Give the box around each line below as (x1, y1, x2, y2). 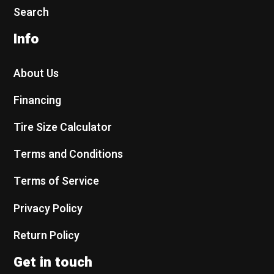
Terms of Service (13, 173, 100, 190)
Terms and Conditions (13, 146, 124, 163)
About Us (13, 65, 59, 82)
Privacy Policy (13, 200, 83, 217)
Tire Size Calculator (13, 119, 113, 136)
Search (13, 4, 50, 21)
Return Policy (13, 227, 80, 244)
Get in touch (13, 253, 93, 273)
